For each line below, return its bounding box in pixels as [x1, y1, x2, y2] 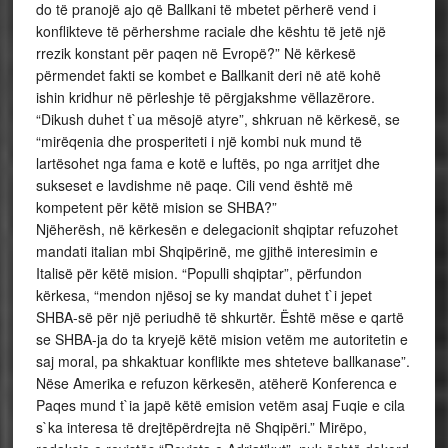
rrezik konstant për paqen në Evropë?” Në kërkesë [35, 43, 356, 63]
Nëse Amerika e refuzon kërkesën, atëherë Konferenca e [35, 373, 397, 393]
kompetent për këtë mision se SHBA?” [35, 197, 277, 217]
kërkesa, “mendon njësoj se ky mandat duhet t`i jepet [35, 285, 372, 305]
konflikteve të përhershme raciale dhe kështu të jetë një [35, 21, 386, 41]
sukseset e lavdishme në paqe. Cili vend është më [35, 175, 353, 195]
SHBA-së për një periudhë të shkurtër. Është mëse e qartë [35, 307, 404, 327]
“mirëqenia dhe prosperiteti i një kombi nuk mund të [35, 131, 362, 151]
